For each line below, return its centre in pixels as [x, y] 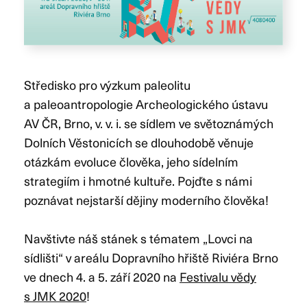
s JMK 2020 [55, 295]
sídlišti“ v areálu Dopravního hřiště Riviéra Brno [151, 257]
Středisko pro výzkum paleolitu [107, 84]
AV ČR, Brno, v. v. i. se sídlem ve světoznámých [149, 123]
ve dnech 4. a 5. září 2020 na [102, 276]
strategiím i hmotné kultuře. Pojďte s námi [138, 180]
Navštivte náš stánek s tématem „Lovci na [138, 238]
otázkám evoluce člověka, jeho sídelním [131, 161]
